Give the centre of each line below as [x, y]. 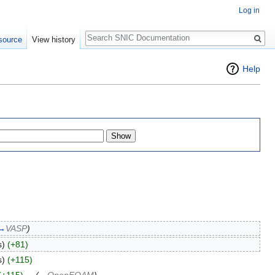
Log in [249, 11]
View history [53, 40]
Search [105, 32]
